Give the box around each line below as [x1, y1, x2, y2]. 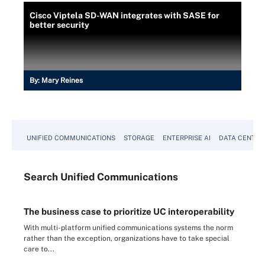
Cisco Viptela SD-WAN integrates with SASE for [30, 10, 219, 20]
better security [30, 20, 89, 30]
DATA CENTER [219, 134, 264, 141]
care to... [24, 244, 54, 253]
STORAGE [124, 134, 154, 141]
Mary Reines [41, 76, 83, 85]
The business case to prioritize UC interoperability [24, 206, 234, 216]
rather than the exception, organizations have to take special [24, 234, 230, 243]
